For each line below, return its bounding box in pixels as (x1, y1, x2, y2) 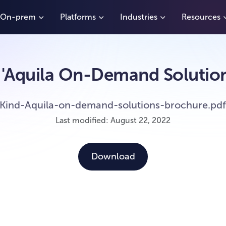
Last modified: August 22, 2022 (55, 116, 171, 125)
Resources (182, 12, 220, 21)
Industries (120, 12, 157, 21)
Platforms (60, 12, 96, 21)
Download (91, 151, 135, 161)
